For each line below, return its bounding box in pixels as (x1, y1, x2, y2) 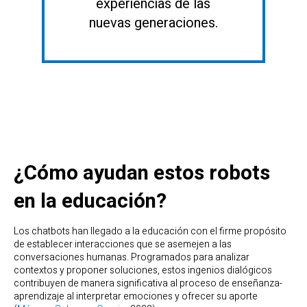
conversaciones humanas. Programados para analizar (14, 250, 249, 265)
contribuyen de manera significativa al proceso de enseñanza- (14, 276, 282, 291)
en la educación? (14, 186, 167, 216)
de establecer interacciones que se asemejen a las (14, 237, 232, 252)
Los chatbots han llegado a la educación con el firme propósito (14, 224, 286, 239)
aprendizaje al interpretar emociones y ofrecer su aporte (14, 289, 258, 304)
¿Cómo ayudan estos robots (14, 158, 270, 188)
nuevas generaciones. (88, 13, 218, 34)
